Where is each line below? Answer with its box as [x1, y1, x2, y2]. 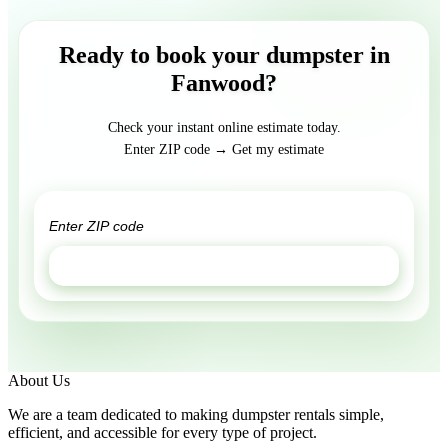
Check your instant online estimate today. [107, 120, 341, 136]
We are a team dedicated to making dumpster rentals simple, [8, 406, 384, 424]
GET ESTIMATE [166, 258, 282, 275]
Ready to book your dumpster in [58, 42, 390, 69]
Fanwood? [171, 70, 277, 97]
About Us [8, 372, 70, 390]
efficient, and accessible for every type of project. [8, 424, 317, 442]
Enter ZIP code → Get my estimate [124, 142, 324, 158]
